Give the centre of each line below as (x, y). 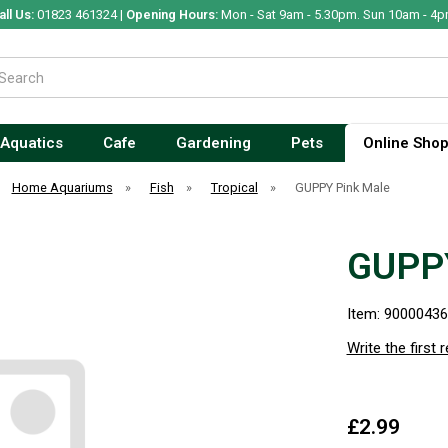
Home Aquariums (62, 187)
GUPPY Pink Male (342, 187)
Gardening (213, 143)
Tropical (234, 187)
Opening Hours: (171, 14)
